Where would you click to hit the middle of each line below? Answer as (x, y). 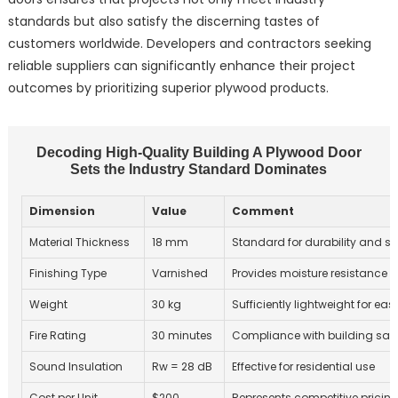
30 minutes (182, 336)
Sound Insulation (76, 367)
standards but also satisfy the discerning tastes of (163, 22)
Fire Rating (57, 336)
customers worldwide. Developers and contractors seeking (189, 44)
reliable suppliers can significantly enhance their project (181, 66)
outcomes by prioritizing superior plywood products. (168, 88)
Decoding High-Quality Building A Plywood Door (199, 153)
